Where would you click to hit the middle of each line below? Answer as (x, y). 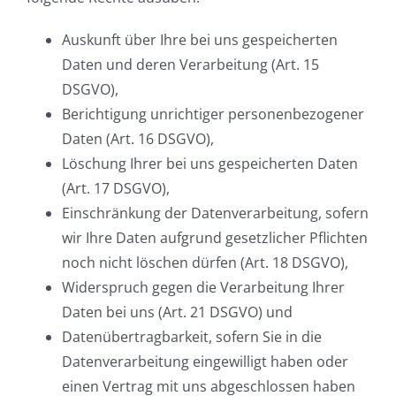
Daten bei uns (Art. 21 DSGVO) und (177, 312)
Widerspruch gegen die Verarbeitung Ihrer (203, 288)
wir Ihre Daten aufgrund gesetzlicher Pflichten (215, 238)
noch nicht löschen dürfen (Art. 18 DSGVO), (205, 263)
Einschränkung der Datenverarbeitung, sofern (215, 213)
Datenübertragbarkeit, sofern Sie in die (192, 337)
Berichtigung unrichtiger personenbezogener (213, 114)
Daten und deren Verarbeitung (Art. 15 (190, 65)
